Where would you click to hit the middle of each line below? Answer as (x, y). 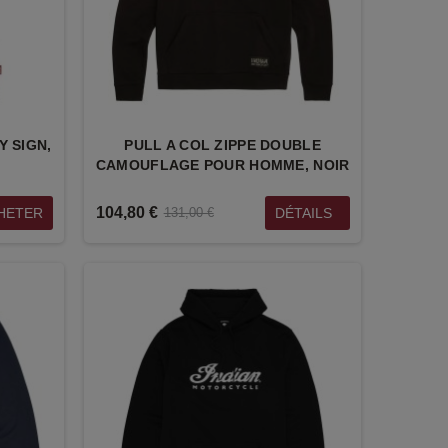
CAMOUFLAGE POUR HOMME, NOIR (222, 164)
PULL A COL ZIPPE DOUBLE (222, 144)
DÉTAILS (303, 212)
